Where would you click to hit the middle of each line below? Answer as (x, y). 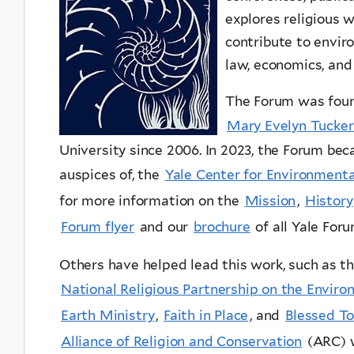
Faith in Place (206, 315)
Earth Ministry (108, 315)
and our (164, 226)
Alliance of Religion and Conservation (182, 341)
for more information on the (151, 200)
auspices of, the (111, 174)
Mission (270, 200)
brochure (222, 226)
